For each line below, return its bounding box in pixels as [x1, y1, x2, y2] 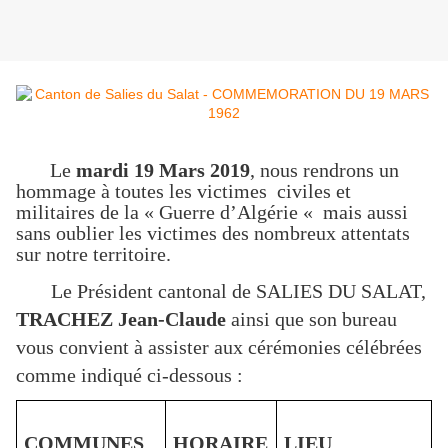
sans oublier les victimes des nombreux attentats [16, 222, 410, 245]
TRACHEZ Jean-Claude [16, 307, 226, 330]
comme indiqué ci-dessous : [16, 363, 243, 386]
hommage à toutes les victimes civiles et [16, 180, 351, 203]
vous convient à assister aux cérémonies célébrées [16, 335, 422, 358]
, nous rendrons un [250, 159, 399, 182]
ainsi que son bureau [226, 307, 397, 330]
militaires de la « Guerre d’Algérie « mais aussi [16, 201, 408, 224]
